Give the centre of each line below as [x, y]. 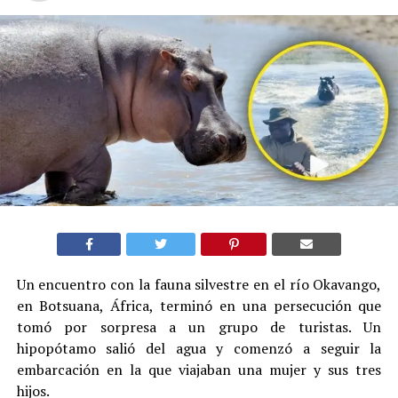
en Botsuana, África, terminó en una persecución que [199, 306]
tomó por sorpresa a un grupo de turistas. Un [199, 327]
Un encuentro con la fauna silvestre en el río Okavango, [199, 285]
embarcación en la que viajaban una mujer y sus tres [199, 370]
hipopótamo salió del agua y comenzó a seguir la [199, 349]
